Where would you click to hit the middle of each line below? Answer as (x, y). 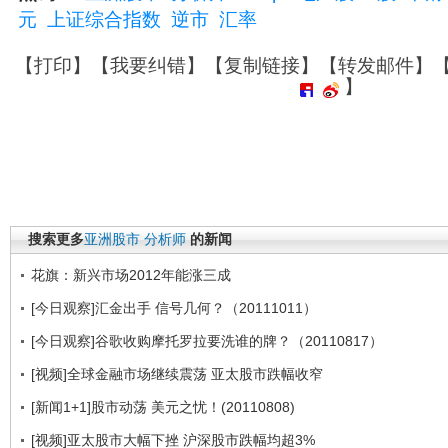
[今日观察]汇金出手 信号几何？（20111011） (174, 307)
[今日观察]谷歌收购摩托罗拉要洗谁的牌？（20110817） (207, 340)
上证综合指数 (104, 19)
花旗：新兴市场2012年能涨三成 (131, 274)
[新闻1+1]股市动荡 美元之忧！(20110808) (163, 406)
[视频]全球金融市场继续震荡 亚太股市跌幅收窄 (177, 373)
